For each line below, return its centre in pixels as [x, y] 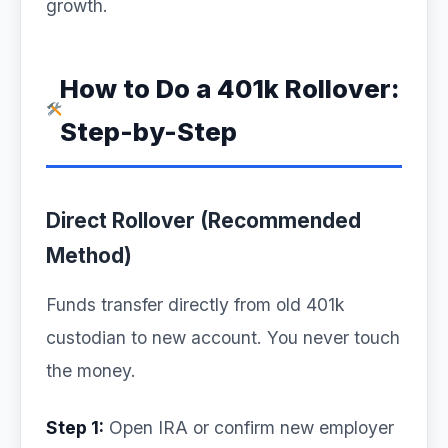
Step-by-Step [149, 131]
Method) [89, 255]
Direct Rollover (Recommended [203, 220]
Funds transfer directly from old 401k [195, 304]
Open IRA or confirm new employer [249, 427]
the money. [91, 370]
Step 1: [75, 427]
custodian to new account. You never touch [223, 337]
